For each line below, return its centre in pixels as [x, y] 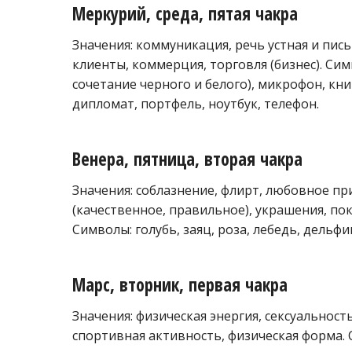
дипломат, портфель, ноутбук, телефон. [196, 104]
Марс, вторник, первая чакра [180, 284]
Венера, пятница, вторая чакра [187, 159]
